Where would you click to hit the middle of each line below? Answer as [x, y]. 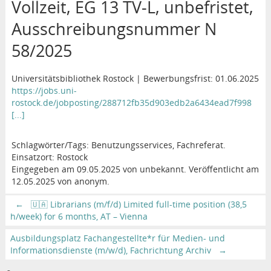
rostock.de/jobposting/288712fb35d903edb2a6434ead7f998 [131, 102]
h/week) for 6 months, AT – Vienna [79, 216]
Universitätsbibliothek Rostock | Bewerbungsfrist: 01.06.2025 [135, 78]
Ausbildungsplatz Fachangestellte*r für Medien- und [117, 238]
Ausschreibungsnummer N [114, 28]
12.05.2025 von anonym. [60, 181]
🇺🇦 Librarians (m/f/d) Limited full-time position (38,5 [137, 204]
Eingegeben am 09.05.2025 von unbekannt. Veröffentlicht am [135, 169]
